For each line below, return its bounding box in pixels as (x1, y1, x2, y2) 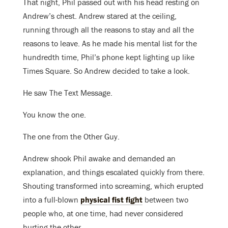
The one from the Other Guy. (23, 131, 120, 142)
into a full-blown (23, 194, 80, 205)
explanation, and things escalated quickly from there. (23, 167, 205, 178)
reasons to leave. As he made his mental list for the (23, 38, 197, 49)
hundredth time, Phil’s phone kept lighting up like (23, 52, 194, 63)
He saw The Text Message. (23, 88, 112, 98)
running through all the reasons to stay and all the (23, 24, 194, 35)
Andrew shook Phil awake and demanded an (23, 153, 176, 164)
